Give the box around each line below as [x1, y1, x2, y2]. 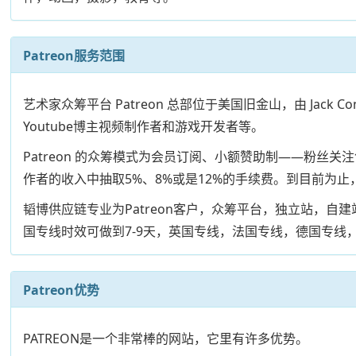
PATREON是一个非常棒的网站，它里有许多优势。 [23, 329, 309, 347]
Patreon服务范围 [23, 46, 126, 64]
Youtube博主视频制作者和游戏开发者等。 [23, 117, 265, 135]
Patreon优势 [23, 281, 100, 299]
